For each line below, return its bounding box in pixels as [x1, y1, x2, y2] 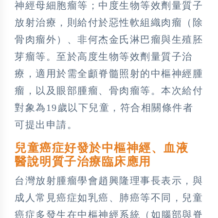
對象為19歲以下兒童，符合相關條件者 [15, 102, 193, 113]
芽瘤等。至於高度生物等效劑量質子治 [15, 51, 193, 62]
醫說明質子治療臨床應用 [15, 155, 151, 168]
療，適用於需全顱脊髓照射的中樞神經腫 [15, 68, 203, 79]
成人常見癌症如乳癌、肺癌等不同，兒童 [15, 192, 203, 203]
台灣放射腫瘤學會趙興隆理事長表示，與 [15, 175, 203, 186]
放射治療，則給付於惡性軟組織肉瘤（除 [15, 17, 203, 28]
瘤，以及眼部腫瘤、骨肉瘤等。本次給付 [15, 85, 203, 96]
